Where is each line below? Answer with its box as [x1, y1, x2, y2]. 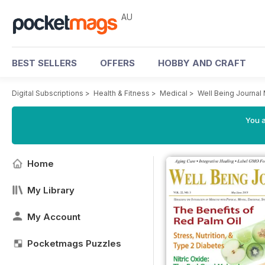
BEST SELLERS [12, 57, 77, 69]
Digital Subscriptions [12, 89, 83, 98]
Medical [160, 89, 188, 98]
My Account [27, 211, 80, 222]
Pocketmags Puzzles [27, 238, 121, 249]
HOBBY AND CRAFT [158, 57, 246, 69]
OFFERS [100, 57, 135, 69]
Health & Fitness [93, 89, 150, 98]
